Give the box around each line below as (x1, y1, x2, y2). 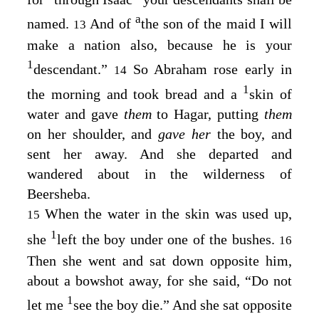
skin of (249, 86, 292, 103)
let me (27, 296, 67, 313)
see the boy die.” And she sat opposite (73, 296, 292, 313)
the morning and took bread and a (27, 86, 244, 103)
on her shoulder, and (27, 126, 158, 142)
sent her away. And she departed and (27, 146, 292, 162)
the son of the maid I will (140, 15, 293, 31)
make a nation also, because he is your (27, 36, 292, 53)
